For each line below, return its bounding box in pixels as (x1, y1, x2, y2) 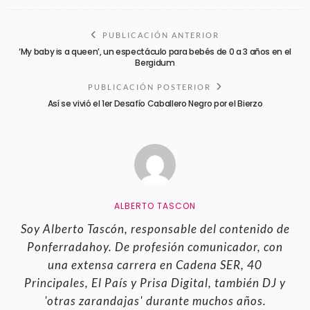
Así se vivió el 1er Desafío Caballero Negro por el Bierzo (47, 97, 263, 109)
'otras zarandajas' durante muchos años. (44, 293, 266, 308)
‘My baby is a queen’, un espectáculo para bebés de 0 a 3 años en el (19, 45, 291, 57)
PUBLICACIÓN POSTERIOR (87, 82, 211, 91)
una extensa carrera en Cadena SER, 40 (48, 257, 262, 272)
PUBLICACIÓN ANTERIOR (102, 30, 219, 39)
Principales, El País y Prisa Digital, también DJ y (24, 275, 286, 290)
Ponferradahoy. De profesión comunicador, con (27, 239, 283, 254)
